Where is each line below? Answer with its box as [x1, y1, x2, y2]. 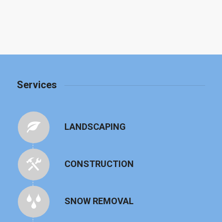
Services [16, 78, 57, 91]
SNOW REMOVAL [64, 195, 134, 206]
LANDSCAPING [64, 121, 126, 132]
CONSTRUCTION [64, 158, 134, 169]
